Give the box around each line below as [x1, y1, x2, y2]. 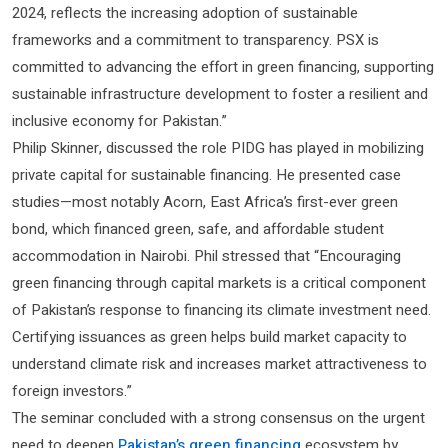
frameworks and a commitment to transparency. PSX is [12, 28, 379, 51]
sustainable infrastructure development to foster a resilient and [12, 82, 428, 105]
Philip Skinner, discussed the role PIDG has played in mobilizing [12, 136, 424, 159]
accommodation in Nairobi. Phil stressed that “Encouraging [12, 244, 401, 267]
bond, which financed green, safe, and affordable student [12, 217, 384, 240]
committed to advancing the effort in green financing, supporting [12, 55, 434, 78]
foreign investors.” [12, 379, 132, 402]
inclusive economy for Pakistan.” [12, 109, 227, 132]
